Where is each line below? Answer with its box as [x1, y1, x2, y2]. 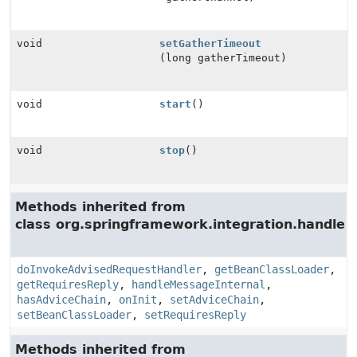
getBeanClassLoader [214, 263, 329, 276]
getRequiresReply [17, 278, 119, 291]
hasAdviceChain [17, 293, 106, 306]
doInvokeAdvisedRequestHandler [17, 263, 202, 276]
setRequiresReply [144, 308, 246, 321]
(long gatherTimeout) [159, 52, 288, 64]
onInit [119, 293, 157, 306]
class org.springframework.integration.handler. [15, 217, 355, 232]
